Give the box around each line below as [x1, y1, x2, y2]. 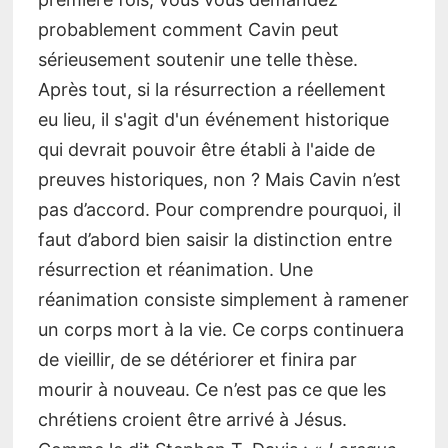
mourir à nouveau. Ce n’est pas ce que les [37, 378, 386, 400]
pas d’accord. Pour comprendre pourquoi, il [37, 198, 401, 220]
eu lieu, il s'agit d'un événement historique [37, 108, 389, 130]
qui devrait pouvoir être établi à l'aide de [37, 138, 375, 160]
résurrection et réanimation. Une [37, 258, 313, 280]
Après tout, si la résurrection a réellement [37, 78, 386, 100]
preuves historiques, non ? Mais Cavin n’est [37, 168, 401, 190]
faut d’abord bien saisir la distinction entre [37, 228, 392, 250]
